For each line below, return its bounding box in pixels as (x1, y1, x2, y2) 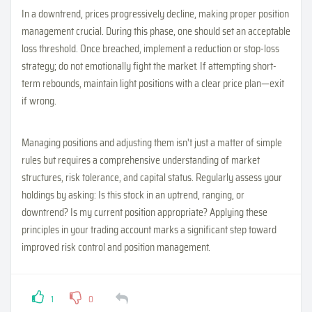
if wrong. (22, 93, 56, 109)
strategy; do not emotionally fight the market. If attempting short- (22, 58, 276, 74)
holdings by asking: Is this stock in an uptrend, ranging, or (22, 187, 244, 203)
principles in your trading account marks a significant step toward (22, 221, 276, 237)
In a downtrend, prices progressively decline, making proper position (22, 6, 289, 22)
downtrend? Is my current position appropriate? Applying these (22, 204, 267, 220)
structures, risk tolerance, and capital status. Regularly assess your (22, 169, 282, 185)
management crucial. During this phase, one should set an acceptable (22, 23, 290, 39)
